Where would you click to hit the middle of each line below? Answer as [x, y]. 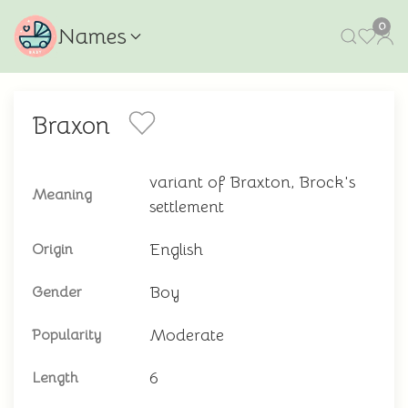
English [176, 250]
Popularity [66, 335]
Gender [57, 292]
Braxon [71, 126]
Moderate [187, 335]
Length [55, 378]
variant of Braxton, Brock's [252, 182]
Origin [52, 250]
